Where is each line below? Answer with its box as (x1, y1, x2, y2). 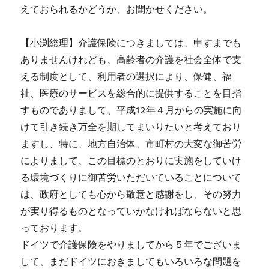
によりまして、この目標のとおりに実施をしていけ (20, 154, 242, 167)
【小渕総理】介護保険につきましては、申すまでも (20, 37, 242, 49)
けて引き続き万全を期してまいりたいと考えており (20, 121, 242, 133)
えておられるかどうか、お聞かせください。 (20, 3, 213, 16)
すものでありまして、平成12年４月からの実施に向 (20, 104, 243, 116)
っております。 (20, 222, 88, 234)
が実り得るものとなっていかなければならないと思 (20, 205, 242, 217)
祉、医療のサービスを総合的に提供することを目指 (20, 87, 242, 100)
